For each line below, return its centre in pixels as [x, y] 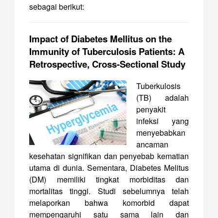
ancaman [152, 144]
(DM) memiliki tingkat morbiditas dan [109, 179]
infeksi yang [163, 121]
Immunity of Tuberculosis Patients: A [107, 51]
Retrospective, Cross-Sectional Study [107, 64]
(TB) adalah [163, 98]
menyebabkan [161, 133]
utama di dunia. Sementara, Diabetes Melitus [109, 168]
